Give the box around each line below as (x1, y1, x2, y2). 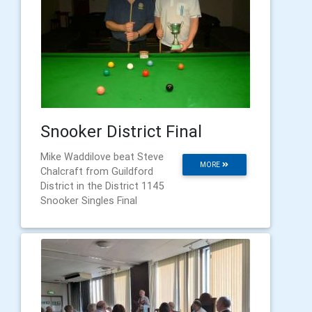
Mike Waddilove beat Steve (40, 150, 164, 163)
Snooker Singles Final (40, 194, 137, 207)
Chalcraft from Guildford (40, 165, 153, 178)
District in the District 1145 (40, 180, 164, 192)
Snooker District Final (40, 121, 202, 141)
